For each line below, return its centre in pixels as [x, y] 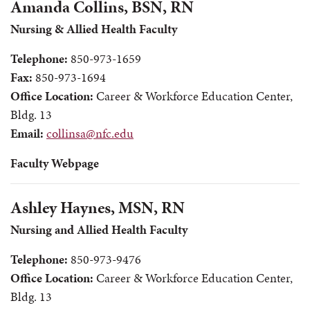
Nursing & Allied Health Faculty [94, 29]
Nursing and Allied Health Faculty [99, 229]
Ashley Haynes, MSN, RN [98, 208]
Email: [27, 133]
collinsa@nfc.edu [90, 133]
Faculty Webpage [55, 163]
